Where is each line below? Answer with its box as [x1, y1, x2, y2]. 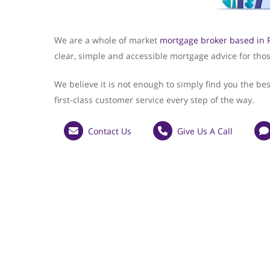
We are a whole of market [54, 34, 160, 46]
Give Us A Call [177, 125, 233, 137]
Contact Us [88, 125, 131, 137]
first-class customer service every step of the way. [54, 94, 254, 105]
